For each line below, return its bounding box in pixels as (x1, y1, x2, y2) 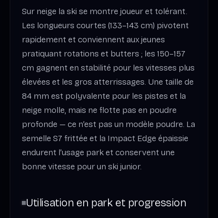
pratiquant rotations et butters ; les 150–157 (22, 48, 185, 59)
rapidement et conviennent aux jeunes (22, 34, 165, 45)
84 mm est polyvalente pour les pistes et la (22, 91, 186, 101)
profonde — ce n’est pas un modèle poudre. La (22, 119, 195, 129)
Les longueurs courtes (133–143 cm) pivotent (22, 20, 189, 31)
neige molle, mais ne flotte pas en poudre (22, 105, 177, 115)
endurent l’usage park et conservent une (22, 147, 175, 158)
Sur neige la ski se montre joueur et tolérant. (22, 6, 187, 17)
